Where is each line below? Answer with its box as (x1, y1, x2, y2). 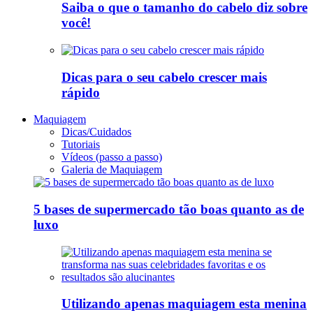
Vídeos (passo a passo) (61, 151, 162, 163)
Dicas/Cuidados (61, 126, 131, 138)
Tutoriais (61, 138, 100, 151)
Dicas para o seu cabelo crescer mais (61, 69, 267, 85)
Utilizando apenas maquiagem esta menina (61, 296, 307, 312)
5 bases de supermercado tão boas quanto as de (34, 202, 304, 217)
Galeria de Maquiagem (61, 163, 162, 176)
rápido (61, 85, 100, 100)
